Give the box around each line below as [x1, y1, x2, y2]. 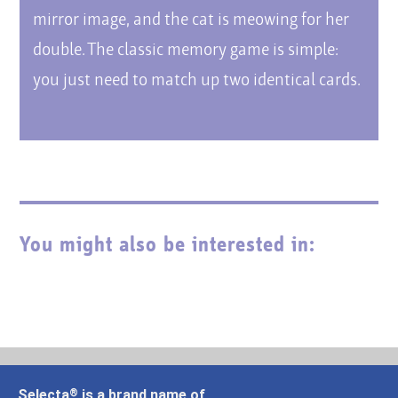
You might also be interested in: [20, 233, 316, 256]
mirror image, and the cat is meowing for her [33, 11, 350, 29]
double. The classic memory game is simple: [33, 41, 339, 60]
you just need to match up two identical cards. [33, 71, 362, 90]
